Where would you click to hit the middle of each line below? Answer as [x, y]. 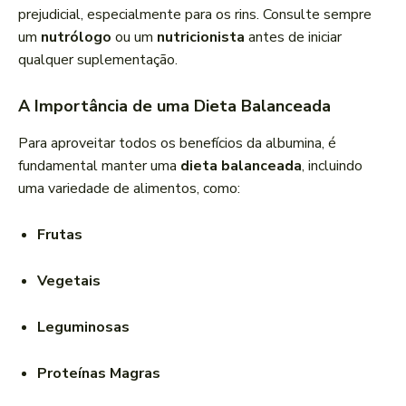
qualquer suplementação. [98, 60]
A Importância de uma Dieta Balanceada [174, 106]
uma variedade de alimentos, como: [129, 189]
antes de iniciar [293, 38]
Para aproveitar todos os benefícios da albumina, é [177, 144]
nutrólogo [76, 38]
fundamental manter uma [99, 166]
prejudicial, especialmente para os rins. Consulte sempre [195, 15]
